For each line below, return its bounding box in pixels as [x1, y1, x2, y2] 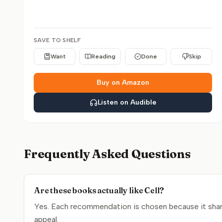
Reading [91, 53, 115, 60]
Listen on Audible [97, 98, 157, 107]
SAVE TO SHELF [34, 37, 81, 44]
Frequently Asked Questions [24, 147, 191, 161]
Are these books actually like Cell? [34, 185, 164, 195]
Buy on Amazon [97, 78, 149, 87]
